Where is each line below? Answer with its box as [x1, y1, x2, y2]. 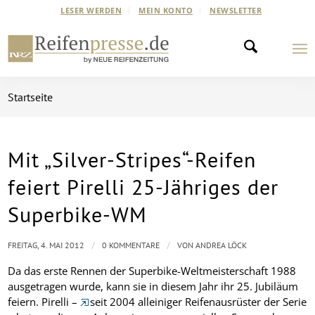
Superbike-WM [8, 200, 148, 228]
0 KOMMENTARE [102, 240, 160, 250]
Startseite [8, 90, 53, 104]
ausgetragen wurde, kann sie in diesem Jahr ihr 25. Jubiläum [8, 278, 299, 293]
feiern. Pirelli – [8, 294, 81, 309]
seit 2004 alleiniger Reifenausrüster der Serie [90, 294, 307, 309]
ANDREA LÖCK [195, 240, 247, 250]
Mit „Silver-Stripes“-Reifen [8, 146, 257, 173]
